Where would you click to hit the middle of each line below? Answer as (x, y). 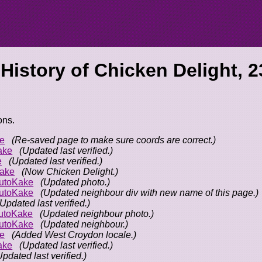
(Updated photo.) (75, 182)
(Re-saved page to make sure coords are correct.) (114, 140)
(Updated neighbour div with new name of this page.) (150, 193)
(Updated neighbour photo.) (97, 214)
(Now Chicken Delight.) (70, 172)
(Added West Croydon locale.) (74, 235)
